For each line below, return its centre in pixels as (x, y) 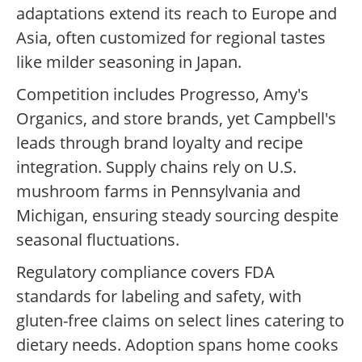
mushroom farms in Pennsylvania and (158, 192)
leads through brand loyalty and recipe (160, 143)
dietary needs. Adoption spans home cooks (177, 345)
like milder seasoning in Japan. (129, 62)
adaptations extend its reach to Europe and (177, 14)
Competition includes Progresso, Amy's (162, 95)
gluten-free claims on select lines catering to (180, 321)
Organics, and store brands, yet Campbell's (176, 119)
